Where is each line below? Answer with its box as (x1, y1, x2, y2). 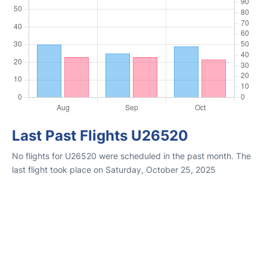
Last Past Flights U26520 (12, 127, 188, 144)
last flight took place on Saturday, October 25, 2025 (12, 164, 216, 175)
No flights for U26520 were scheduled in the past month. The (12, 151, 251, 161)
